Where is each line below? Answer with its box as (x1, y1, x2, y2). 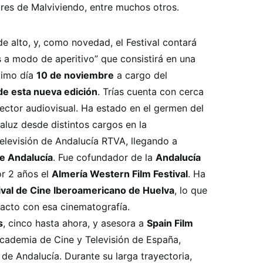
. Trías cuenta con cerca (97, 86, 204, 97)
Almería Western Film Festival (52, 168, 188, 180)
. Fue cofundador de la (53, 151, 156, 163)
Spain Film (147, 217, 193, 229)
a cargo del (114, 69, 167, 81)
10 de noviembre (36, 69, 114, 81)
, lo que (174, 184, 207, 196)
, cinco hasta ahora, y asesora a (3, 217, 147, 229)
